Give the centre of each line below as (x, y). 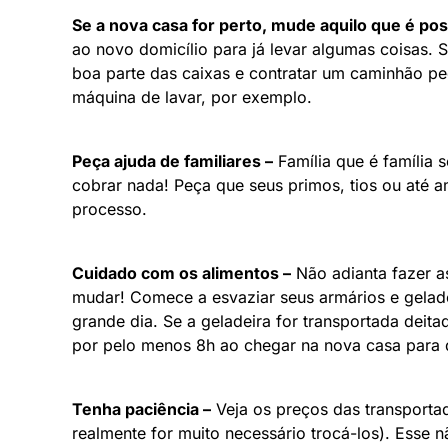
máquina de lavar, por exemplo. (192, 96)
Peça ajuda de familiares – (172, 160)
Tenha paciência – (141, 408)
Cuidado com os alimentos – (181, 272)
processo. (109, 208)
